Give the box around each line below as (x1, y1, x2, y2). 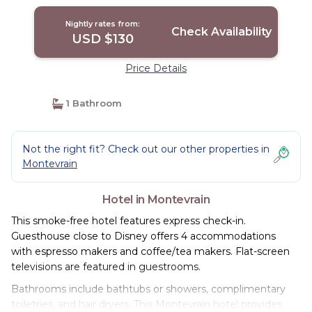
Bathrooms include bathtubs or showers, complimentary (11, 283, 286, 295)
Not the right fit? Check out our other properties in (22, 143, 270, 155)
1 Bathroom (63, 97, 122, 109)
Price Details (125, 62, 187, 75)
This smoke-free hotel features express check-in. (11, 214, 246, 227)
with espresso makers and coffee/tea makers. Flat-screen (11, 245, 290, 258)
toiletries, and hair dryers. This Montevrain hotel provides (11, 298, 282, 311)
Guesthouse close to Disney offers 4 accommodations (11, 230, 276, 242)
